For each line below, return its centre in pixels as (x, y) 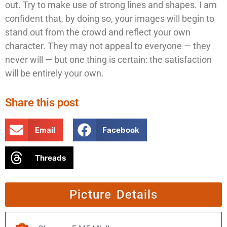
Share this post (42, 103)
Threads (50, 158)
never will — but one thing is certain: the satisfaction (108, 59)
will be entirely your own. (54, 73)
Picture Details (113, 195)
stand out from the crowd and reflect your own (98, 32)
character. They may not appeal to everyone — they (108, 46)
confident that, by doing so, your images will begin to (110, 18)
